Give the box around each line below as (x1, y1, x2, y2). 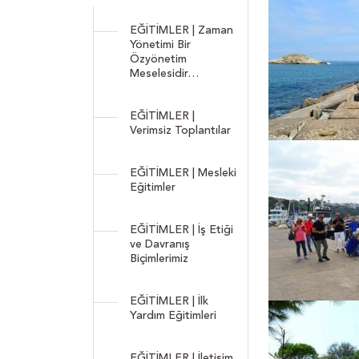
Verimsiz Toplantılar (130, 124, 231, 136)
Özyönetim (130, 53, 187, 65)
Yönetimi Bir (130, 38, 191, 50)
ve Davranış (130, 238, 190, 250)
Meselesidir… (130, 67, 199, 79)
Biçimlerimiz (130, 252, 188, 264)
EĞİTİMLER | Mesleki (130, 167, 236, 179)
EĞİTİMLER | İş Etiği (130, 224, 233, 236)
